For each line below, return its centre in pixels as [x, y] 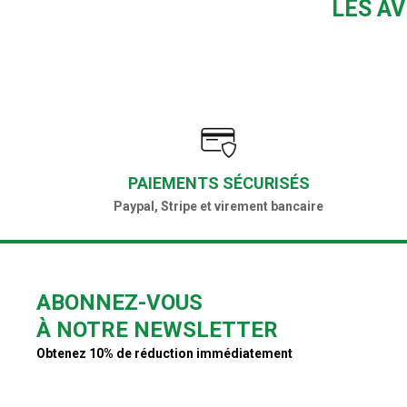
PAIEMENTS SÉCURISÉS [218, 184]
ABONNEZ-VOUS [120, 303]
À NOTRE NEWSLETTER [158, 330]
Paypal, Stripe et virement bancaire [219, 207]
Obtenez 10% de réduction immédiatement [165, 354]
